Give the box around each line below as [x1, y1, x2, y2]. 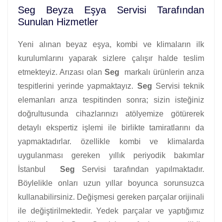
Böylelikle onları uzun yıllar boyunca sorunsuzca [18, 178, 204, 187]
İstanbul [18, 165, 60, 173]
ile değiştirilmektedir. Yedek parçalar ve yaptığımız [18, 206, 204, 215]
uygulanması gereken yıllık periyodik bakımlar [18, 151, 204, 160]
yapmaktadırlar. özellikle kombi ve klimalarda [18, 137, 204, 146]
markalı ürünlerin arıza [119, 67, 205, 76]
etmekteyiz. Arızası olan [18, 67, 105, 76]
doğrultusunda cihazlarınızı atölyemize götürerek [18, 109, 204, 118]
